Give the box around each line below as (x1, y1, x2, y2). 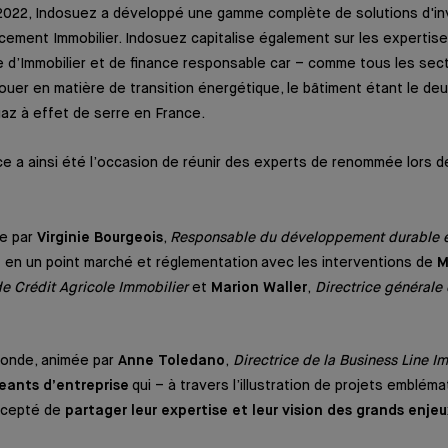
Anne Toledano (118, 353, 225, 368)
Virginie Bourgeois (37, 230, 163, 245)
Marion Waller (207, 280, 307, 295)
